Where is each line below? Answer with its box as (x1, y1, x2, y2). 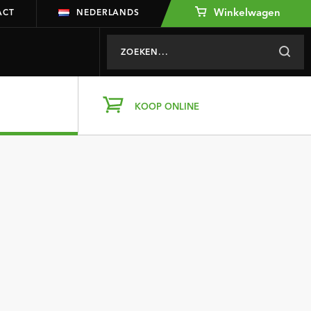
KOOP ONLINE (135, 103, 199, 112)
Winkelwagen (211, 8, 280, 19)
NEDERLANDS (76, 9, 140, 17)
